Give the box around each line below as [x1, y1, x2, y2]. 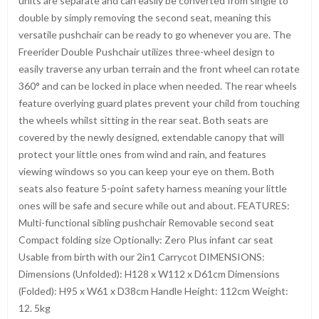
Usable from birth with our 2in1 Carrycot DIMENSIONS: [19, 251, 265, 263]
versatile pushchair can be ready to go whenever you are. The [19, 28, 291, 41]
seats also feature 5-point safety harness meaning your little [19, 182, 287, 194]
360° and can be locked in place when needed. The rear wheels [19, 80, 297, 92]
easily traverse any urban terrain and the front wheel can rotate [19, 63, 300, 75]
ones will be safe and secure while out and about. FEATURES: [19, 199, 290, 211]
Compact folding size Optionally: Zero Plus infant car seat [19, 234, 273, 246]
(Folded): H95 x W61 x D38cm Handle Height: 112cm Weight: [19, 285, 288, 297]
